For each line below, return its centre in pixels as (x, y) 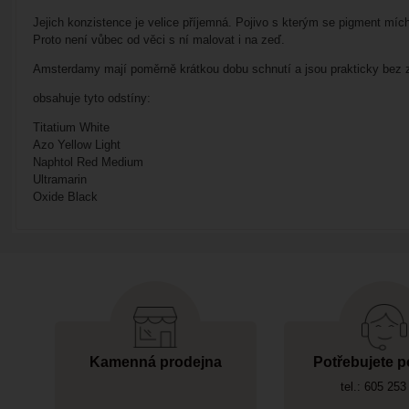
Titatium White (71, 128)
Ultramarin (59, 180)
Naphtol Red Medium (88, 163)
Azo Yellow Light (76, 145)
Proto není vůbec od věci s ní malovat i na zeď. (160, 40)
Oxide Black (65, 197)
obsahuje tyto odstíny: (91, 99)
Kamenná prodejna (155, 362)
